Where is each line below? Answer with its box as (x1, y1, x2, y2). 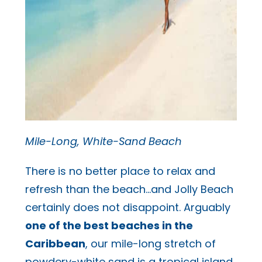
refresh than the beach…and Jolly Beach (25, 181, 233, 196)
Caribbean (25, 236, 85, 251)
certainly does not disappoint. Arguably (25, 199, 230, 215)
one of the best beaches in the (25, 218, 193, 233)
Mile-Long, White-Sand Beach (25, 133, 182, 149)
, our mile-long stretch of (85, 236, 216, 251)
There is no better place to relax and (25, 163, 215, 178)
